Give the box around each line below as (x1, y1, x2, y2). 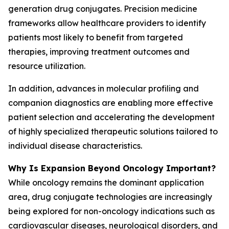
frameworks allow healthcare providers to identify (8, 18, 206, 28)
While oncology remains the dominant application (8, 177, 204, 188)
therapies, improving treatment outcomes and (8, 47, 190, 57)
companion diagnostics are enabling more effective (8, 98, 213, 108)
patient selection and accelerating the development (8, 112, 215, 122)
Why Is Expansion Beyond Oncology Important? (8, 163, 216, 173)
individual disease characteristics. (8, 141, 142, 151)
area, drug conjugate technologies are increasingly (8, 192, 212, 202)
